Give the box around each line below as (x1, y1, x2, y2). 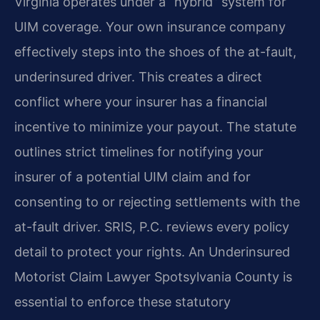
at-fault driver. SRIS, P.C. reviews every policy (14, 219, 289, 235)
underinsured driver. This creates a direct (14, 69, 262, 85)
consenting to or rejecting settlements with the (14, 194, 300, 210)
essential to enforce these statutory (14, 294, 231, 310)
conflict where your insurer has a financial (14, 94, 267, 110)
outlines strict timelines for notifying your (14, 144, 264, 160)
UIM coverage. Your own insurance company (14, 19, 286, 35)
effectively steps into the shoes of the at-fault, (14, 44, 296, 60)
